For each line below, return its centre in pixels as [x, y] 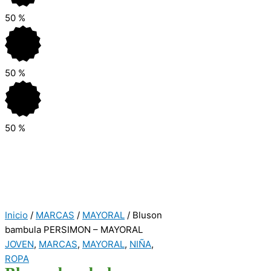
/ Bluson [143, 215]
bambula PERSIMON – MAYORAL [74, 229]
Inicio [16, 215]
